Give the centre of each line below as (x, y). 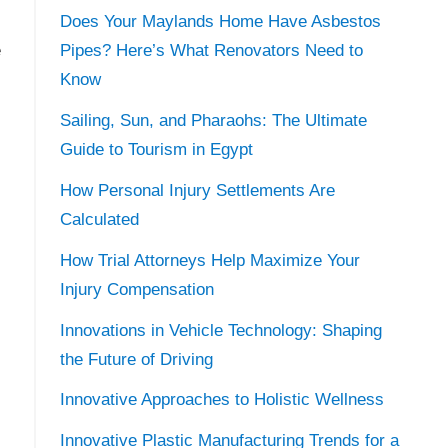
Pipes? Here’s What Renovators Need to (211, 51)
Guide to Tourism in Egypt (156, 150)
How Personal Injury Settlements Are (197, 191)
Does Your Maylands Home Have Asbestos (220, 22)
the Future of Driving (136, 359)
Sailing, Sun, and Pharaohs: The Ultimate (213, 121)
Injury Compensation (136, 289)
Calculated (99, 220)
